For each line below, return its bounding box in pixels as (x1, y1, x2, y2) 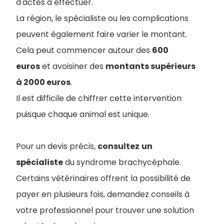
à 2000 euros (16, 76, 70, 88)
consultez (97, 140, 139, 152)
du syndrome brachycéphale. (63, 156, 181, 168)
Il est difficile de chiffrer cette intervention (16, 92, 181, 104)
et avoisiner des (40, 60, 105, 72)
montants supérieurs (105, 60, 195, 72)
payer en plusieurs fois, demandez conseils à (16, 188, 189, 200)
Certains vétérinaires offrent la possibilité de (16, 172, 190, 184)
